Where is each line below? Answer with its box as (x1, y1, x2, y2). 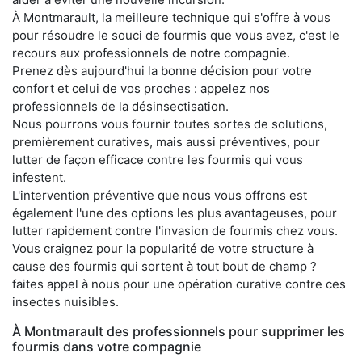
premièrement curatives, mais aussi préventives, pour (12, 134, 320, 150)
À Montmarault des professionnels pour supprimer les (12, 323, 345, 340)
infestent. (12, 170, 66, 186)
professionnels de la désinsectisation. (12, 99, 229, 115)
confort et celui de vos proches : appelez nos (12, 81, 270, 97)
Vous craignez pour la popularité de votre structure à (12, 241, 314, 257)
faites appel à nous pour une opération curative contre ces (12, 276, 346, 293)
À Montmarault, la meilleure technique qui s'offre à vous (12, 10, 330, 26)
